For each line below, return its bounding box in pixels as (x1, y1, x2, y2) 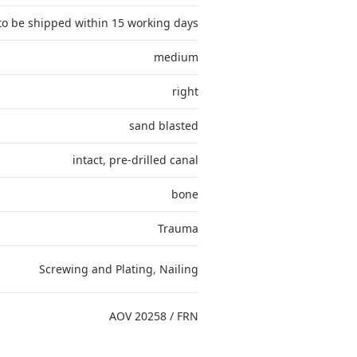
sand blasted (128, 118, 198, 133)
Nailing (159, 261, 198, 277)
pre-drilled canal (108, 152, 198, 167)
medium (153, 49, 198, 65)
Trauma (157, 221, 198, 236)
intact (72, 152, 103, 167)
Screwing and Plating (38, 261, 153, 277)
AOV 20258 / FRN (108, 308, 198, 324)
